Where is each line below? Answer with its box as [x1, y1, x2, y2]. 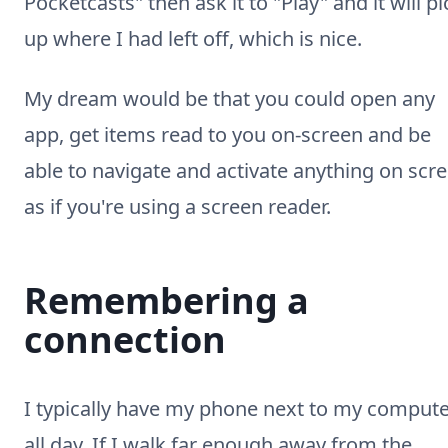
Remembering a [24, 276, 309, 325]
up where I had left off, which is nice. [24, 25, 362, 52]
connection [24, 315, 226, 364]
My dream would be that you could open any [24, 85, 435, 112]
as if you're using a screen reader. [24, 193, 331, 220]
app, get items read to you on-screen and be [24, 121, 431, 148]
